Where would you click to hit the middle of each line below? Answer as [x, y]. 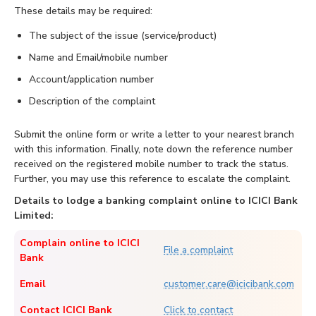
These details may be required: [83, 11]
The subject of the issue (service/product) [123, 36]
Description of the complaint [92, 102]
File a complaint [198, 250]
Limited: [34, 216]
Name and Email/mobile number [98, 58]
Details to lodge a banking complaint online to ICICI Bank [156, 201]
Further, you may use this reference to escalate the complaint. [152, 179]
